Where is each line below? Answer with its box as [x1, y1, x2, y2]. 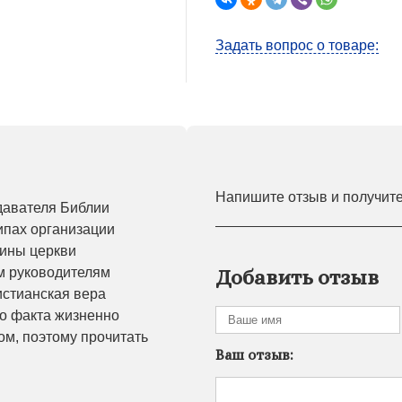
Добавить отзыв [215, 265, 379, 291]
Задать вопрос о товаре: [215, 38, 379, 54]
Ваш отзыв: [215, 345, 293, 363]
